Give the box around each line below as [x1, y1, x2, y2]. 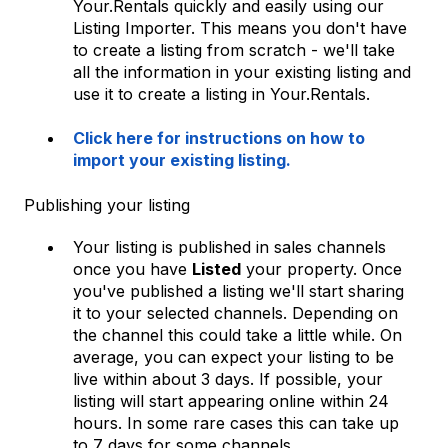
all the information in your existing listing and [73, 61, 411, 82]
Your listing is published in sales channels [73, 236, 386, 257]
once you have [73, 258, 192, 279]
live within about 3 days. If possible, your [73, 368, 383, 389]
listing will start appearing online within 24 [73, 390, 389, 411]
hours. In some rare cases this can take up [73, 412, 399, 433]
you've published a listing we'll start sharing [73, 280, 404, 301]
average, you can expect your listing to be [73, 346, 394, 367]
